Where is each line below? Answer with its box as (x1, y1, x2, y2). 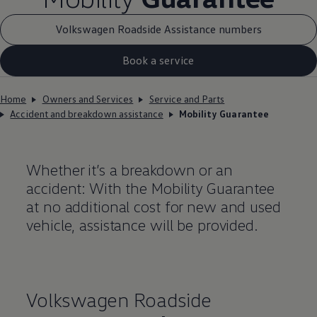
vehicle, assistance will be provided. (26, 214, 258, 234)
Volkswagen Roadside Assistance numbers (55, 22, 262, 37)
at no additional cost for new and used (26, 196, 281, 216)
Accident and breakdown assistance (10, 107, 163, 120)
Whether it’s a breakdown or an (26, 159, 233, 179)
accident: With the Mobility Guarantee (26, 178, 275, 197)
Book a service (122, 53, 195, 68)
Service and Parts (149, 92, 225, 105)
